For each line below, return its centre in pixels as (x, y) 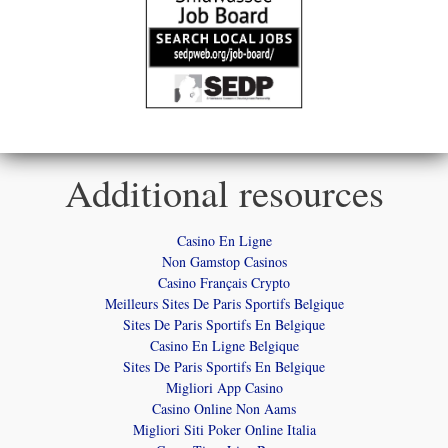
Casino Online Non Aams (224, 408)
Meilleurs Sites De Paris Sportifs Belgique (224, 303)
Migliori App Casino (224, 387)
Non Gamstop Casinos (224, 261)
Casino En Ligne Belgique (224, 345)
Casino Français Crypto (224, 282)
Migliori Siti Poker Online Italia (224, 429)
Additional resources (224, 191)
